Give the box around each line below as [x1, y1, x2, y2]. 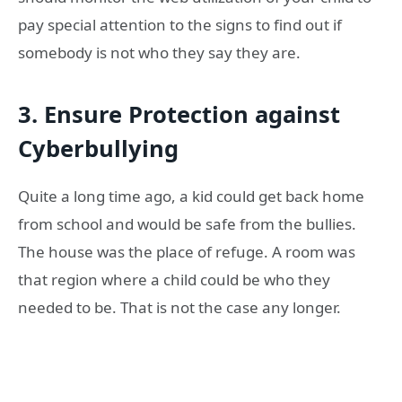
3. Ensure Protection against [18, 98, 340, 129]
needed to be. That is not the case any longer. [18, 297, 341, 319]
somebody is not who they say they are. [18, 41, 301, 63]
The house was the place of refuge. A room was [18, 241, 355, 263]
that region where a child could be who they [18, 269, 330, 291]
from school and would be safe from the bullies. [18, 214, 356, 235]
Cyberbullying [18, 132, 179, 163]
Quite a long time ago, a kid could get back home [18, 186, 364, 207]
